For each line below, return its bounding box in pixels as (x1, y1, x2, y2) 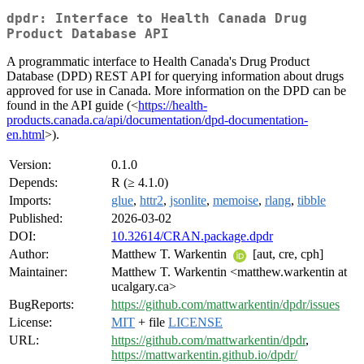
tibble (297, 193, 326, 208)
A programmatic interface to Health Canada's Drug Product (6, 54, 310, 69)
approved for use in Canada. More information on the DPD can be (6, 84, 346, 98)
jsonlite (170, 193, 206, 208)
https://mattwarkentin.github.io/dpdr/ (111, 348, 297, 362)
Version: (9, 158, 51, 172)
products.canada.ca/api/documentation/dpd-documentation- (6, 113, 308, 128)
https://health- (138, 98, 207, 113)
